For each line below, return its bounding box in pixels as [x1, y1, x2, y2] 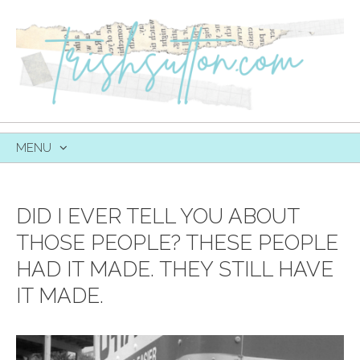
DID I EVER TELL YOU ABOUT [16, 203, 299, 228]
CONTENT [15, 191, 73, 207]
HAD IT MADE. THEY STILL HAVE [16, 256, 333, 281]
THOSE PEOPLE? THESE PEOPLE [16, 230, 338, 255]
